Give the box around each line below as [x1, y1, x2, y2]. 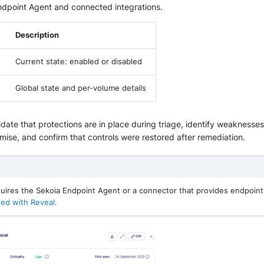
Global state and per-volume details [15, 83, 146, 93]
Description [15, 30, 59, 39]
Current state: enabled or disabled [15, 57, 142, 66]
